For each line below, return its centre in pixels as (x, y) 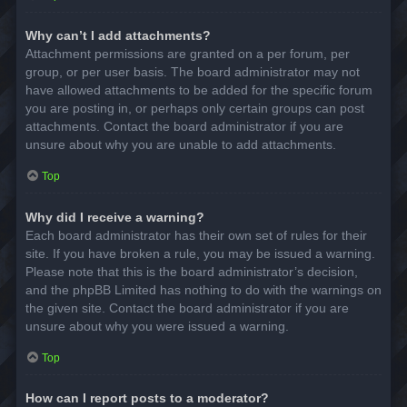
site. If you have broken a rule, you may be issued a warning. (200, 253)
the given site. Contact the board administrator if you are (187, 308)
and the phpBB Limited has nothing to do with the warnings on (203, 289)
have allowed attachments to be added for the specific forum (199, 90)
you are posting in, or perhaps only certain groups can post (195, 109)
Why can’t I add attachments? (118, 36)
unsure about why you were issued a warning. (157, 326)
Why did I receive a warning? (115, 217)
